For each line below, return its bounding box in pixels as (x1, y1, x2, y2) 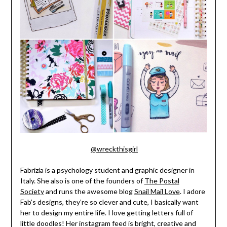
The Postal (144, 176, 179, 185)
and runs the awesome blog (44, 186, 134, 196)
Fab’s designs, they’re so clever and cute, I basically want (20, 197, 199, 206)
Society (20, 186, 44, 196)
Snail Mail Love (134, 186, 180, 196)
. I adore (179, 186, 205, 196)
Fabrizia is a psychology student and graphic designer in (20, 165, 195, 174)
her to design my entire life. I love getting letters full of (20, 208, 193, 217)
